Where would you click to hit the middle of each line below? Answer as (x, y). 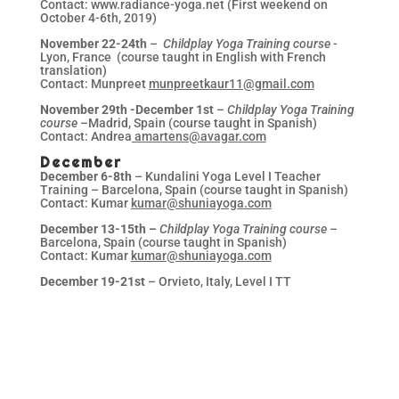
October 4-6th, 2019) (98, 17)
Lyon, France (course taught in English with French (183, 57)
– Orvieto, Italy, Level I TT (218, 281)
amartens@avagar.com (199, 136)
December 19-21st (92, 281)
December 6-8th (85, 176)
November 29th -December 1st (126, 109)
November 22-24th (93, 43)
